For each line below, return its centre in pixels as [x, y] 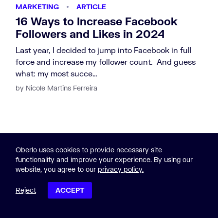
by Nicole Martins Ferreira [56, 88]
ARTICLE [91, 6]
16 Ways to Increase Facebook [97, 21]
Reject [26, 190]
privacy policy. [121, 169]
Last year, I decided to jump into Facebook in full [104, 50]
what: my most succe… [56, 73]
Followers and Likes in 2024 [90, 34]
